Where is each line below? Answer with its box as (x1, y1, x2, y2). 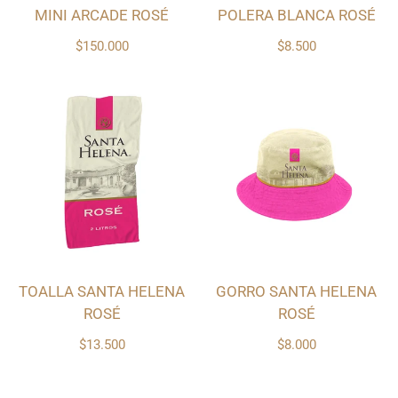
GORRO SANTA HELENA (216, 283, 377, 301)
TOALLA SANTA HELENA (19, 283, 185, 301)
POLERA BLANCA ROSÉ (217, 6, 376, 25)
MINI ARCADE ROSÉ (35, 6, 169, 25)
